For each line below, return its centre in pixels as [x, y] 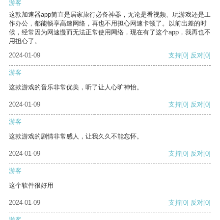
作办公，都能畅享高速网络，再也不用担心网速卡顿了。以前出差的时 [108, 24]
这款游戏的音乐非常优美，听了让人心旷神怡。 [76, 87]
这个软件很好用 [31, 186]
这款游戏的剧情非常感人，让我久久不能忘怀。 [76, 137]
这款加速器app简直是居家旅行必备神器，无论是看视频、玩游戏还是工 [110, 15]
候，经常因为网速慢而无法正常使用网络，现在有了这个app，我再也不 [110, 32]
